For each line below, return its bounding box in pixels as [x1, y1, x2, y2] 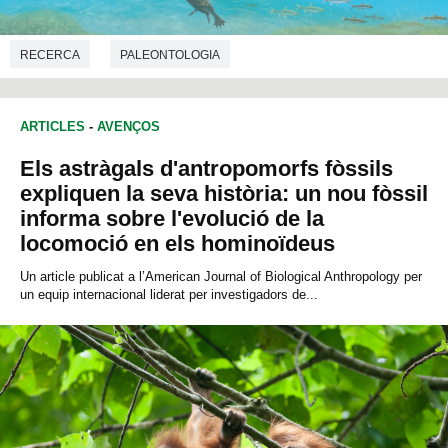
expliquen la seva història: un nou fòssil [20, 181, 428, 207]
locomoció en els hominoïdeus [20, 231, 335, 257]
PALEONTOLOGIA [120, 47, 220, 62]
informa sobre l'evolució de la [20, 206, 324, 232]
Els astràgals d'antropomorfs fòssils [20, 156, 393, 182]
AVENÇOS [97, 119, 160, 135]
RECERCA [20, 47, 80, 62]
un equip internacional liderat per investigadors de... [20, 287, 318, 303]
